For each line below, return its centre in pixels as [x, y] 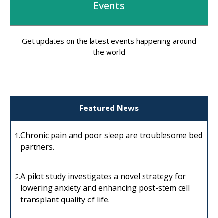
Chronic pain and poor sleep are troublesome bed [111, 135]
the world [109, 52]
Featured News [109, 108]
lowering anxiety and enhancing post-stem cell [105, 188]
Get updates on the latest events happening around [109, 41]
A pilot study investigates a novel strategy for [103, 176]
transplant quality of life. [65, 199]
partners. [37, 147]
